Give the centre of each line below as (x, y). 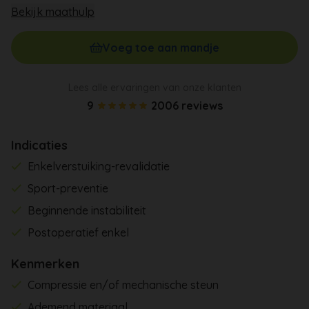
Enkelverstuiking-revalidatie (99, 166)
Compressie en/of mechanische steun (123, 285)
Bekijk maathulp (53, 11)
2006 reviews (187, 105)
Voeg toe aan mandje (161, 47)
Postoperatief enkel (79, 232)
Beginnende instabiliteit (87, 210)
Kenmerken (45, 263)
